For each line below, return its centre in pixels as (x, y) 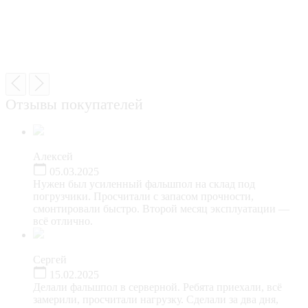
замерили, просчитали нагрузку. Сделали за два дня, (156, 299)
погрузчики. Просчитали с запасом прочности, (143, 196)
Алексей (53, 156)
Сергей (50, 259)
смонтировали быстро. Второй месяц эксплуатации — (161, 208)
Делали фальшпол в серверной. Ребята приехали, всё (157, 287)
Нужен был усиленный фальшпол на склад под (144, 184)
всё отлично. (63, 221)
